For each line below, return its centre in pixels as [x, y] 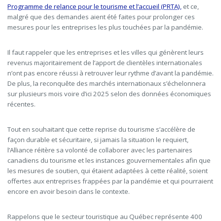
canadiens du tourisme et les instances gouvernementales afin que [109, 160]
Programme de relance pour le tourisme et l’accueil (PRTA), [94, 6]
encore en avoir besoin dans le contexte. [69, 191]
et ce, [190, 6]
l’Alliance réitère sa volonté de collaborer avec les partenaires [100, 150]
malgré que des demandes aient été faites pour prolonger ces [101, 17]
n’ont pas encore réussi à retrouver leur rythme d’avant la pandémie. [110, 73]
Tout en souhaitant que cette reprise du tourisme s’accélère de [101, 129]
